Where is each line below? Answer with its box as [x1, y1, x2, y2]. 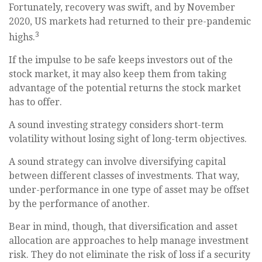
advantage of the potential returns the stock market [9, 82, 241, 94]
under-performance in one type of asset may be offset [9, 184, 249, 195]
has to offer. [9, 96, 62, 108]
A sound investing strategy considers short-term [9, 119, 223, 130]
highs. [9, 31, 35, 43]
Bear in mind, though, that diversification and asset [9, 220, 237, 232]
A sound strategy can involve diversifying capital [9, 156, 226, 167]
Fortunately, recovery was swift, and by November [9, 1, 235, 13]
